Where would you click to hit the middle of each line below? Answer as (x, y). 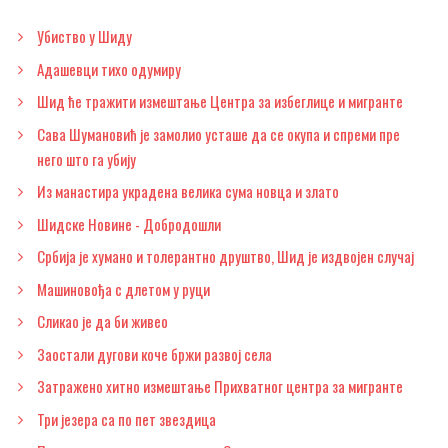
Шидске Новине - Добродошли (129, 223)
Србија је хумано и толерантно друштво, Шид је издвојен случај (225, 256)
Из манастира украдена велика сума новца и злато (188, 191)
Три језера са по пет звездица (126, 418)
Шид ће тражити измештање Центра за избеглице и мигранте (220, 101)
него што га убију (86, 158)
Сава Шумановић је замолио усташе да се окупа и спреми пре (218, 133)
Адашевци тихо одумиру (109, 68)
